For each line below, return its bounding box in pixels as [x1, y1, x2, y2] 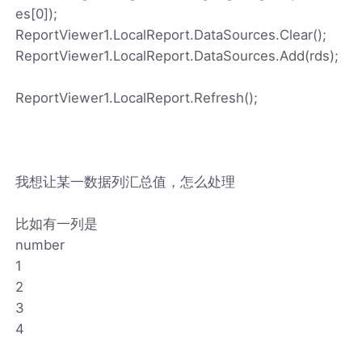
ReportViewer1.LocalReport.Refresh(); [15, 89, 259, 106]
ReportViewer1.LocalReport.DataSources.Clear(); [15, 26, 327, 43]
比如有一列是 [15, 215, 99, 232]
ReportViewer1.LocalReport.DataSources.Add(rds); [15, 47, 339, 64]
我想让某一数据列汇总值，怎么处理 [15, 173, 236, 190]
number [15, 236, 65, 253]
